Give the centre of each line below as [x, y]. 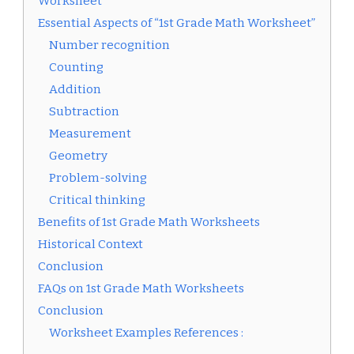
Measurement [90, 134]
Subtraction [84, 112]
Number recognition [109, 45]
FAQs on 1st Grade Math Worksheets [141, 289]
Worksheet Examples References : [146, 333]
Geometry [78, 156]
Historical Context [90, 245]
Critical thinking [97, 200]
